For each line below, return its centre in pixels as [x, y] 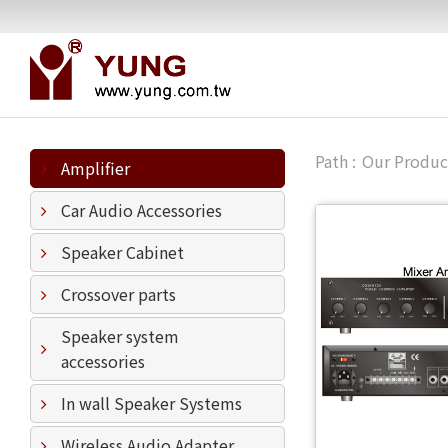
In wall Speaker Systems [151, 403]
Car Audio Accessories [141, 210]
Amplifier [95, 168]
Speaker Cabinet [122, 252]
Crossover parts [118, 294]
